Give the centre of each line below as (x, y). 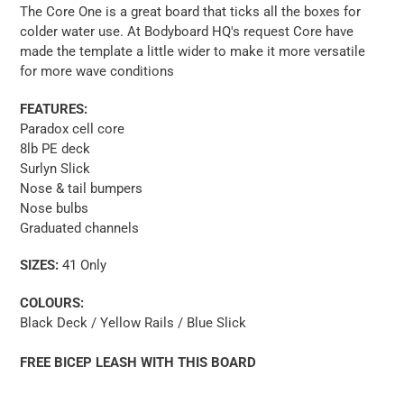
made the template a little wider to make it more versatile (193, 52)
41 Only (83, 266)
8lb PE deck (55, 148)
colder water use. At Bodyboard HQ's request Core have (187, 32)
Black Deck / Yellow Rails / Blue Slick (133, 322)
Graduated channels (79, 228)
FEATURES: (54, 109)
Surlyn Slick (55, 168)
